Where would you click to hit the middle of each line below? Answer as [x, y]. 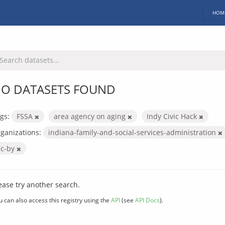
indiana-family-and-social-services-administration [133, 132]
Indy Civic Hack [173, 116]
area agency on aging [91, 116]
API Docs [147, 200]
